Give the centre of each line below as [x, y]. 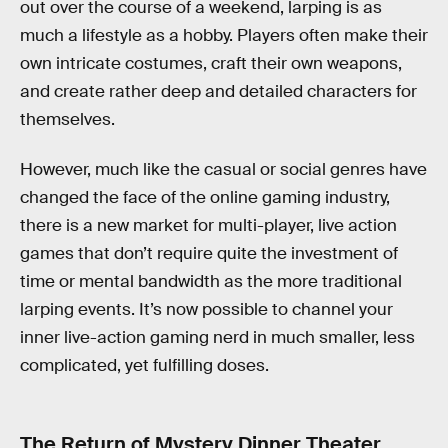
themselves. [67, 119]
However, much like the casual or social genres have [223, 169]
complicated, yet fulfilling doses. [144, 365]
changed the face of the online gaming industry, [205, 197]
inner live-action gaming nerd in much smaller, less [217, 337]
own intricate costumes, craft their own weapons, [211, 63]
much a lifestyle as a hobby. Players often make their [224, 35]
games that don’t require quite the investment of [209, 253]
